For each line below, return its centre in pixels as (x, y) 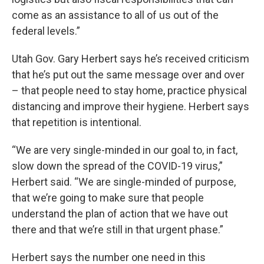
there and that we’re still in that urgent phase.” (118, 230)
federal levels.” (46, 31)
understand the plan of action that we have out (120, 214)
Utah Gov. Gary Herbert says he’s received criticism (131, 59)
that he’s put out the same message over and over (128, 75)
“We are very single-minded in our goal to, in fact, (125, 150)
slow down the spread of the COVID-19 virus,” (117, 166)
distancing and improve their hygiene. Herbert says (131, 107)
